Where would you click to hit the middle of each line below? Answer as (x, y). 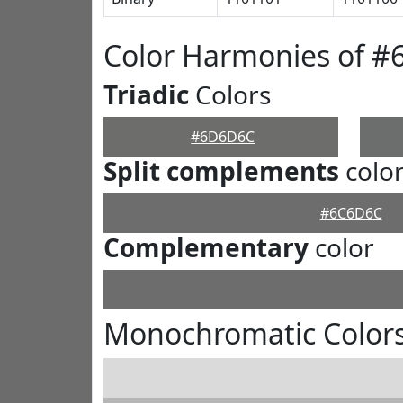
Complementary (206, 247)
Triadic (146, 94)
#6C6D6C (351, 213)
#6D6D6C (223, 137)
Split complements (221, 171)
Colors (230, 94)
